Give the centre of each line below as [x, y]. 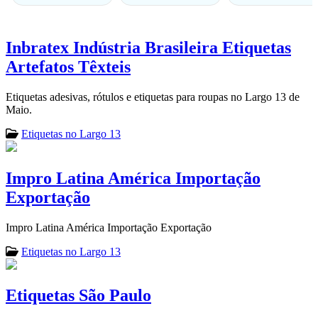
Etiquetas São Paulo [78, 296]
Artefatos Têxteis [68, 66]
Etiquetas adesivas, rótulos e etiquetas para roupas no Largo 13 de [153, 97]
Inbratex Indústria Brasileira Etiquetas [148, 47]
